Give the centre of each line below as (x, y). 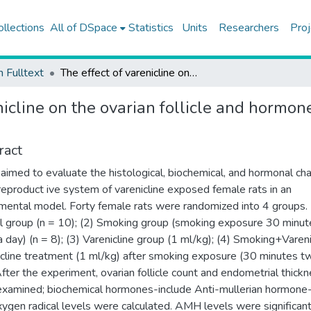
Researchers (249, 28)
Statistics (151, 28)
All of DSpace (83, 28)
